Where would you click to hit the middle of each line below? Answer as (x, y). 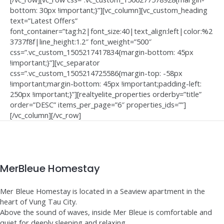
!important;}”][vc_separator (55, 63)
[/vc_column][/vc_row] (45, 115)
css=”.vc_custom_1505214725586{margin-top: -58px (96, 73)
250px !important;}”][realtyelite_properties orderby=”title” (106, 94)
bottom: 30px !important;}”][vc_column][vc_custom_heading (109, 10)
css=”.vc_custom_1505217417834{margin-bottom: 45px (102, 52)
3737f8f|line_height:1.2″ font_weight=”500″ (81, 42)
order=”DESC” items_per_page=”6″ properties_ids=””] (98, 105)
